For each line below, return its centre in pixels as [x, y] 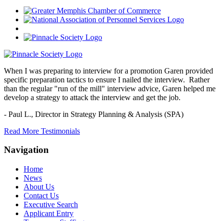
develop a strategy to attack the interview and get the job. [92, 97]
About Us [39, 187]
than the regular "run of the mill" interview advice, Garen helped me [110, 88]
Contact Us [41, 196]
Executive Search [51, 205]
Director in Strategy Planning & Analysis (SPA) [109, 114]
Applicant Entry [49, 214]
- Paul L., [19, 114]
